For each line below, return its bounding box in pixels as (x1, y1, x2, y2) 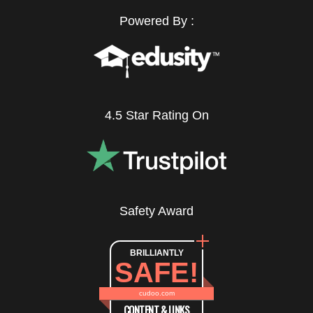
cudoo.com (138, 289, 175, 298)
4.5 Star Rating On (104, 108, 209, 123)
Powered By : (119, 14, 194, 29)
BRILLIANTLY (129, 247, 184, 258)
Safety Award (119, 203, 194, 218)
